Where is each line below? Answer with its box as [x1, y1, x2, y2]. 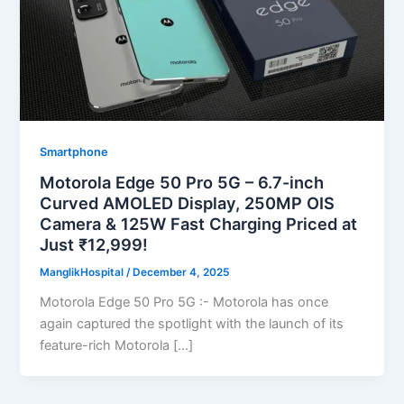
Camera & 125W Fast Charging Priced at [40, 214, 358, 234]
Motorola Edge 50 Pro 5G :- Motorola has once [40, 294, 329, 311]
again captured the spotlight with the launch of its [40, 316, 344, 333]
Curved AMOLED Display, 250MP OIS [40, 193, 335, 214]
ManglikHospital [40, 266, 127, 280]
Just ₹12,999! [40, 234, 149, 255]
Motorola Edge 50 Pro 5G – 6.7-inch [40, 172, 325, 193]
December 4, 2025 [133, 266, 230, 280]
